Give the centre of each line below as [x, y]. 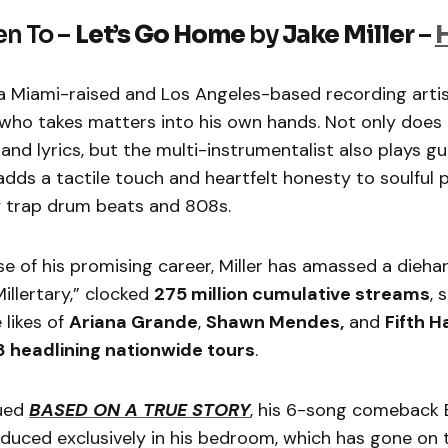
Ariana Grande [133, 321]
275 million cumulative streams [292, 293]
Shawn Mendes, [275, 321]
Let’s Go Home [160, 34]
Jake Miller [348, 34]
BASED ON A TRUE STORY [139, 409]
